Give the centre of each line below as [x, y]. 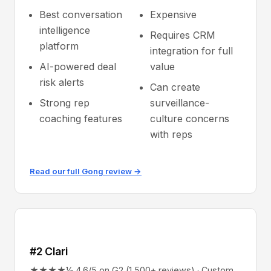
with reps [171, 134]
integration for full [191, 51]
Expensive [173, 15]
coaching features [81, 119]
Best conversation [81, 15]
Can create [175, 87]
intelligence [65, 30]
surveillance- [180, 103]
